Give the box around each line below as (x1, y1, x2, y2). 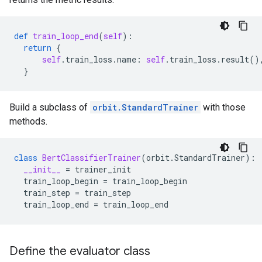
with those (201, 102, 246, 113)
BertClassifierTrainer (42, 152, 141, 163)
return (23, 42, 51, 53)
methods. (9, 116, 47, 127)
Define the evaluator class (9, 244, 150, 258)
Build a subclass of (9, 102, 90, 113)
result (221, 54, 249, 65)
